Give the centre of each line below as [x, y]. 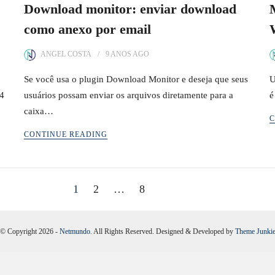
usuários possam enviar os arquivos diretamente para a [129, 95]
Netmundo [75, 231]
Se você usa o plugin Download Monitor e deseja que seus [136, 79]
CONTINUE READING [66, 134]
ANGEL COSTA [66, 54]
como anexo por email [87, 29]
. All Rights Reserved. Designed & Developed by [162, 231]
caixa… [39, 111]
